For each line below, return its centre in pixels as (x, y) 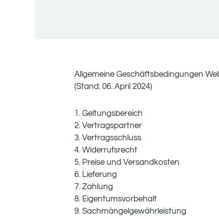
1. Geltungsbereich (109, 114)
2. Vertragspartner (108, 126)
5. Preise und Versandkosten (127, 163)
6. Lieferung (96, 175)
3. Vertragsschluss (108, 138)
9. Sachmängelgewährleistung (130, 211)
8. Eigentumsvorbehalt (116, 199)
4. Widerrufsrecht (106, 150)
